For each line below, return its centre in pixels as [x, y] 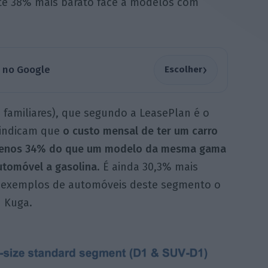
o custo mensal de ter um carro [140, 131]
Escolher [183, 70]
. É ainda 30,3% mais [147, 167]
